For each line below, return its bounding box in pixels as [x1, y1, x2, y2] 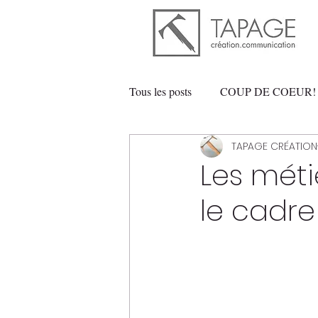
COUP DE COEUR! [220, 84, 316, 99]
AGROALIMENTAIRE [158, 141, 267, 155]
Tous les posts [129, 84, 192, 99]
